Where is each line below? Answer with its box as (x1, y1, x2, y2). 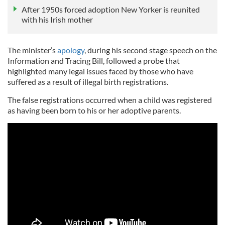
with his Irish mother (22, 15, 93, 25)
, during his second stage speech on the (84, 45, 217, 55)
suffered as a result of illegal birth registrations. (8, 77, 168, 87)
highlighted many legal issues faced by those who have (8, 66, 193, 76)
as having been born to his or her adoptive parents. (8, 105, 181, 116)
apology (57, 45, 84, 55)
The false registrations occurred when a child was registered (8, 95, 212, 105)
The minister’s (8, 45, 57, 55)
